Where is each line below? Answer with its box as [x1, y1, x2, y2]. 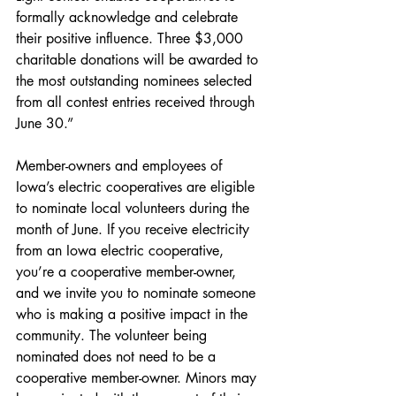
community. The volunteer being [16, 326, 211, 346]
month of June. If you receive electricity [16, 220, 254, 240]
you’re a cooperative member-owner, [16, 263, 240, 282]
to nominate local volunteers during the [16, 199, 254, 218]
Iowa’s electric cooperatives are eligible [16, 178, 259, 197]
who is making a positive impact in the [16, 305, 252, 324]
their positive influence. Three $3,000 [16, 29, 247, 49]
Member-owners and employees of [16, 156, 226, 176]
